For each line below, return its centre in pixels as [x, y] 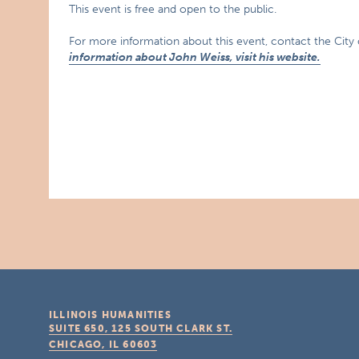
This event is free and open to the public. [173, 9]
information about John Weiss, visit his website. [195, 57]
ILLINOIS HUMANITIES [110, 315]
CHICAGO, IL [85, 345]
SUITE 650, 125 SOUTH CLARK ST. [141, 329]
